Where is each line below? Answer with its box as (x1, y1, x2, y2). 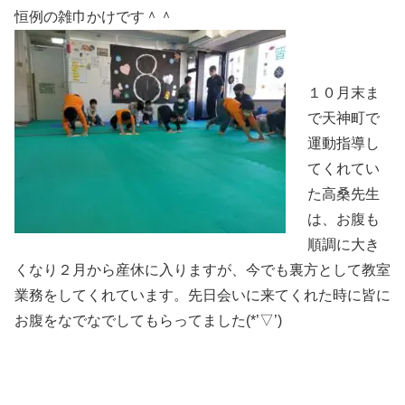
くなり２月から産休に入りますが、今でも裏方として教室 (14, 261, 391, 278)
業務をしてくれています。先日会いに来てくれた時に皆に (14, 287, 391, 303)
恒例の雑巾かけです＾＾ (14, 8, 174, 24)
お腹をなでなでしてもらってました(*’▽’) (14, 312, 282, 328)
